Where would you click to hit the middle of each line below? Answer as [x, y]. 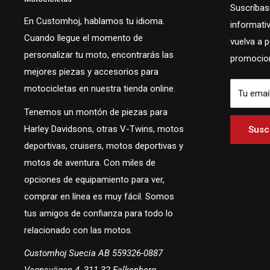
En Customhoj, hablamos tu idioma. [94, 21]
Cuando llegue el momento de [83, 38]
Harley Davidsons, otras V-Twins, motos [104, 129]
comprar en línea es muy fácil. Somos [99, 196]
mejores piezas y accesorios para [91, 72]
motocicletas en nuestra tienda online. [100, 89]
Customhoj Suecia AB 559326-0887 [93, 253]
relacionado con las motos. [78, 230]
